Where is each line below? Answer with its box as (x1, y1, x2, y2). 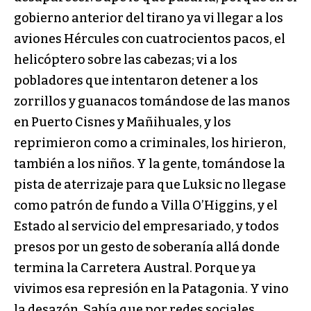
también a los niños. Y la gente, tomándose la (14, 155, 285, 171)
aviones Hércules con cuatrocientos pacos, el (14, 31, 285, 47)
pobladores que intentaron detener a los (14, 72, 258, 88)
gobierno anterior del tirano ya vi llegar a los (14, 10, 283, 26)
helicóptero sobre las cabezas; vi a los (14, 51, 237, 67)
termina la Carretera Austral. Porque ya (14, 260, 256, 276)
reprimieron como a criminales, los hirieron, (14, 135, 286, 151)
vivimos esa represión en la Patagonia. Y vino (14, 280, 289, 296)
